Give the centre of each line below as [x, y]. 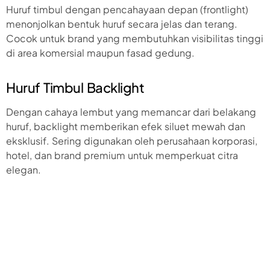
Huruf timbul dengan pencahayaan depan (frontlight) [127, 10]
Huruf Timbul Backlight [75, 88]
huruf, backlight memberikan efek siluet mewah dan [126, 127]
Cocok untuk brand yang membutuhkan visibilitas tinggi [135, 39]
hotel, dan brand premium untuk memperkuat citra [122, 155]
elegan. [24, 170]
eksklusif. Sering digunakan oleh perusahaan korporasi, [132, 141]
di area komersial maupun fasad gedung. [100, 53]
